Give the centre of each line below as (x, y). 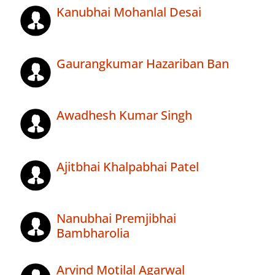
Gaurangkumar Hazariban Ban (143, 64)
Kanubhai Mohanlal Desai (129, 12)
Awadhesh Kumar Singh (124, 115)
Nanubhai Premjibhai (116, 219)
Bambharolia (93, 233)
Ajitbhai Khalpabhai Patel (128, 167)
